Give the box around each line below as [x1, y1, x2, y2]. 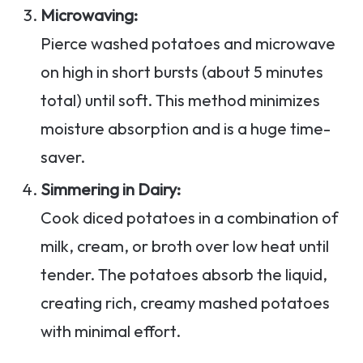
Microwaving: [41, 5, 138, 26]
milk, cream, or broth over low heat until [41, 236, 329, 257]
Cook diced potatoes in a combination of [41, 207, 339, 228]
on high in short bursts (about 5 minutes [41, 62, 323, 83]
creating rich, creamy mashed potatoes [41, 293, 330, 314]
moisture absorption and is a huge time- [41, 118, 331, 139]
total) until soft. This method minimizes [41, 90, 320, 111]
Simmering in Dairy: [41, 179, 181, 200]
